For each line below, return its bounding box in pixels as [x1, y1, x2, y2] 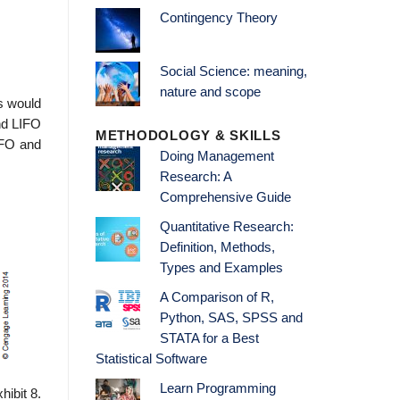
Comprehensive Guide [159, 190, 291, 205]
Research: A [159, 170, 231, 185]
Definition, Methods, [159, 240, 275, 255]
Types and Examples [159, 261, 283, 276]
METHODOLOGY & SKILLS [96, 129, 281, 144]
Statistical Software [96, 352, 207, 367]
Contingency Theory [159, 11, 278, 26]
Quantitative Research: [159, 220, 294, 235]
